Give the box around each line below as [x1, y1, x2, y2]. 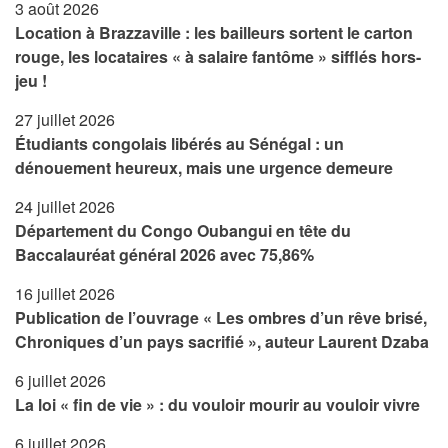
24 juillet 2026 [15, 194, 115, 218]
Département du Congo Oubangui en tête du [15, 218, 351, 242]
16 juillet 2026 [15, 281, 115, 305]
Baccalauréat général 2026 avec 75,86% [15, 242, 314, 266]
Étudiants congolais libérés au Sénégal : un [15, 131, 344, 155]
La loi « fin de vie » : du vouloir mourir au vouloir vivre [15, 392, 420, 416]
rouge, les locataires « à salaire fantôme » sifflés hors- [15, 44, 421, 68]
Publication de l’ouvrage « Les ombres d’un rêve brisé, [15, 305, 427, 329]
